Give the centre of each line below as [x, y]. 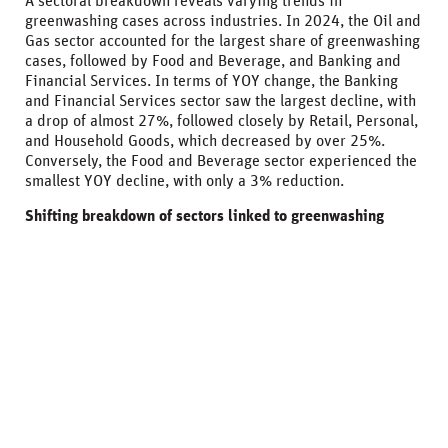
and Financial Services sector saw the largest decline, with [220, 100]
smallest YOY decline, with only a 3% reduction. [184, 180]
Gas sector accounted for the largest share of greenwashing [222, 40]
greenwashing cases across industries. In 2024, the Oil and [223, 20]
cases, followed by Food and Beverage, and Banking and [213, 60]
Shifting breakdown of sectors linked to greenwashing [204, 215]
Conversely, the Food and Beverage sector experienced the [221, 160]
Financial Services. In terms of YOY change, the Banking [211, 80]
